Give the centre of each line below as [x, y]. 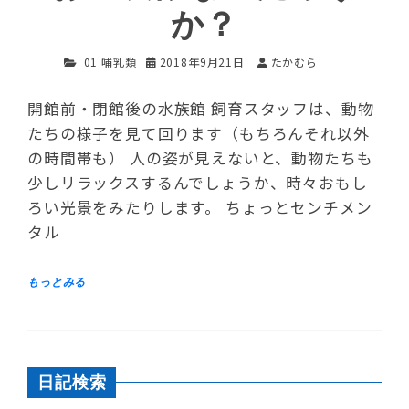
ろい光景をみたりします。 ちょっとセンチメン [200, 207]
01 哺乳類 [110, 61]
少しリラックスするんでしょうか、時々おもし [198, 183]
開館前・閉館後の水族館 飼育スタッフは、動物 [201, 109]
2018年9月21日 [202, 61]
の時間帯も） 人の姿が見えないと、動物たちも [200, 158]
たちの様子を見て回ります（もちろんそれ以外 [199, 133]
